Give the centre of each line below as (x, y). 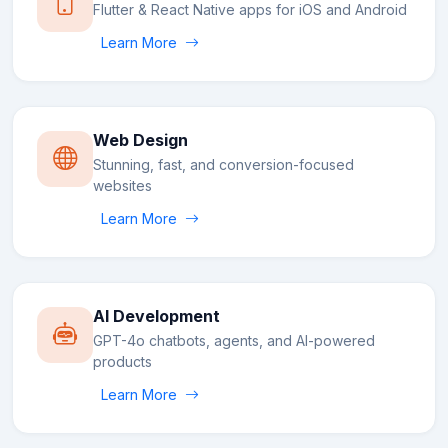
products (122, 362)
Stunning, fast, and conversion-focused (223, 165)
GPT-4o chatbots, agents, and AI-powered (234, 341)
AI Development (156, 316)
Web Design (140, 140)
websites (122, 186)
